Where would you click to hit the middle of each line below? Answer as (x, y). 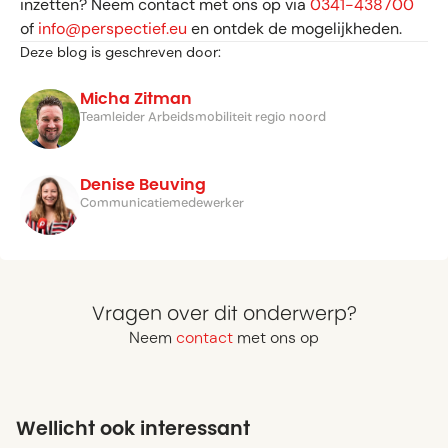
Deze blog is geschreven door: (120, 52)
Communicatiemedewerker (162, 202)
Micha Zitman (136, 98)
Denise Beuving (143, 184)
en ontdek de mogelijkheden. (294, 29)
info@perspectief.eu (112, 29)
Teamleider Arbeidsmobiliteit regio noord (203, 116)
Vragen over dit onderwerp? (224, 313)
